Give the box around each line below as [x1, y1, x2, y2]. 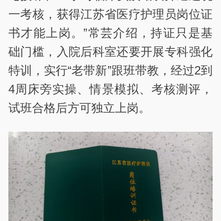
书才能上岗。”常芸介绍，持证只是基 [8, 26, 213, 39]
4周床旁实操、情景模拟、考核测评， [8, 82, 213, 96]
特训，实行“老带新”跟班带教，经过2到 [8, 63, 213, 77]
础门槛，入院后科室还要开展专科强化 [8, 44, 213, 58]
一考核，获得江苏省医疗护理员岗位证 [8, 7, 213, 21]
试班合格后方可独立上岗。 [8, 101, 151, 114]
